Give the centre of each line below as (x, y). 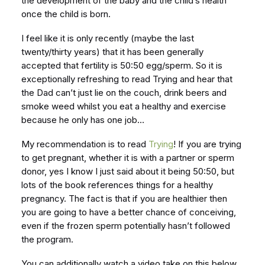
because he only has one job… (83, 120)
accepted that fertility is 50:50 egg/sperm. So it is (122, 65)
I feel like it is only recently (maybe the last (108, 38)
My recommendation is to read (85, 144)
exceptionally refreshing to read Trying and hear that (127, 79)
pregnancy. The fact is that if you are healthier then (124, 198)
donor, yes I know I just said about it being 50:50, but (128, 171)
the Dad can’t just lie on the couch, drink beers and (124, 93)
